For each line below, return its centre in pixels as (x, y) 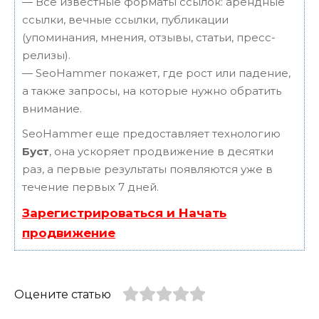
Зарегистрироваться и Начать (124, 213)
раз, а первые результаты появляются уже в (147, 169)
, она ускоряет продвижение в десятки (161, 152)
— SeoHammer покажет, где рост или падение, (156, 73)
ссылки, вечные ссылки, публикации (125, 20)
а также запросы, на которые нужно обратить (152, 91)
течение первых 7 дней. (90, 187)
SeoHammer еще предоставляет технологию (151, 134)
